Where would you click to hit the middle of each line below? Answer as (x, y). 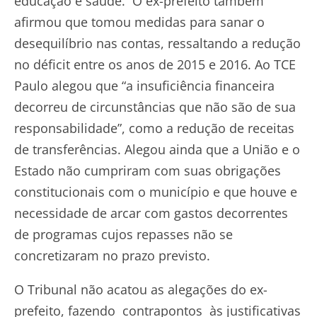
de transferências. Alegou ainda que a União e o (157, 149)
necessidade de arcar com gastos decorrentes (151, 213)
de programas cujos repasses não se (123, 234)
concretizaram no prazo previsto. (112, 255)
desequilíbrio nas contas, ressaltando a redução (157, 43)
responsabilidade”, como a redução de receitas (154, 128)
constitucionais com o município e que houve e (156, 191)
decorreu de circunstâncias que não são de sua (155, 106)
